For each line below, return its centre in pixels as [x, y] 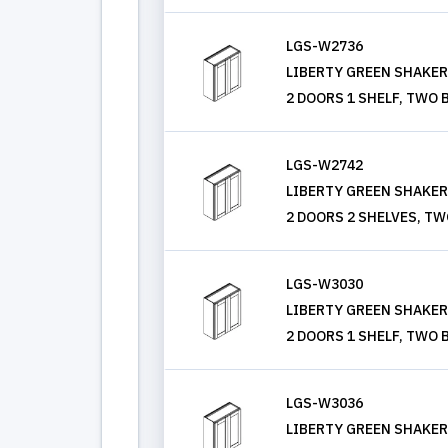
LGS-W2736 [324, 46]
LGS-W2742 [324, 165]
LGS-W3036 [324, 403]
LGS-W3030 [324, 284]
